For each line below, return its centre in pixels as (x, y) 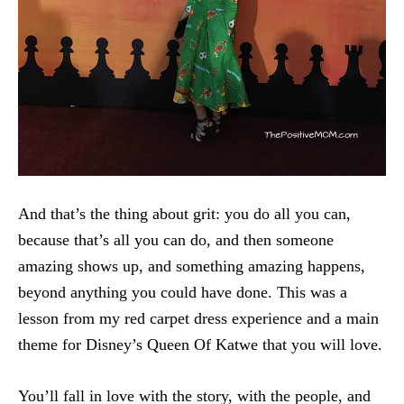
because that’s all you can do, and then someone (176, 239)
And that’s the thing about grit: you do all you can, (184, 213)
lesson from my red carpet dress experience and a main (198, 318)
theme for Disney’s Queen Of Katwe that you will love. (200, 344)
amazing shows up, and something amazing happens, (192, 266)
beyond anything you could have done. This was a (183, 292)
